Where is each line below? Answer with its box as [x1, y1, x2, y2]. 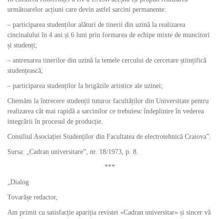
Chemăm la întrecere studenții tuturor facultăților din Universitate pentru [7, 97, 209, 105]
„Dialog [7, 178, 29, 186]
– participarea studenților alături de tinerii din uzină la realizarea [7, 21, 185, 28]
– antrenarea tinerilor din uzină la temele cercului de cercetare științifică [7, 57, 206, 64]
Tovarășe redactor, [7, 194, 58, 201]
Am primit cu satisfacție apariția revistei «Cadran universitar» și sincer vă [7, 209, 211, 216]
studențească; [7, 67, 43, 74]
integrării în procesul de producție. [7, 118, 103, 125]
